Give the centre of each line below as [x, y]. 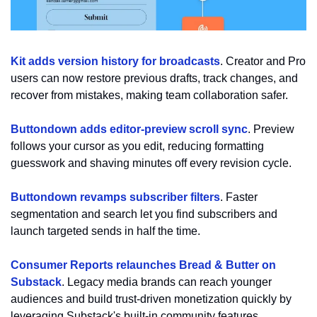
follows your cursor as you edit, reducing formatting [137, 146]
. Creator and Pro [263, 62]
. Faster [239, 197]
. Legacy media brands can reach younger [167, 282]
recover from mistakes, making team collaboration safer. [149, 96]
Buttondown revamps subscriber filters [115, 197]
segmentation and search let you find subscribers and [144, 214]
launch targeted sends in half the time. [105, 231]
